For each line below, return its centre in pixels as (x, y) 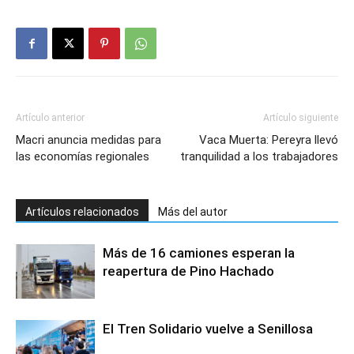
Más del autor (193, 212)
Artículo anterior (50, 118)
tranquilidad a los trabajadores (259, 156)
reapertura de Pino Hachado (188, 271)
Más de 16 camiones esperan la (199, 253)
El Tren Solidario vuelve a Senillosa (208, 329)
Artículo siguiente (301, 118)
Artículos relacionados (82, 212)
